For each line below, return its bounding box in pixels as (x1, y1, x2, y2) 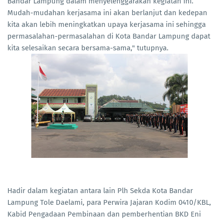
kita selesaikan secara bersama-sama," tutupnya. (7, 44, 169, 53)
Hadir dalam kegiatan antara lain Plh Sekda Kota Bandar (7, 186, 193, 196)
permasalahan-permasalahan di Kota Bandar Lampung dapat (7, 32, 210, 41)
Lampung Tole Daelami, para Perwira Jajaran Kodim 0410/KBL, (7, 198, 211, 207)
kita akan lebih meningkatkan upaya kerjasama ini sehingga (7, 20, 206, 29)
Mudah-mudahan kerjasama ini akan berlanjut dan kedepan (7, 8, 207, 18)
